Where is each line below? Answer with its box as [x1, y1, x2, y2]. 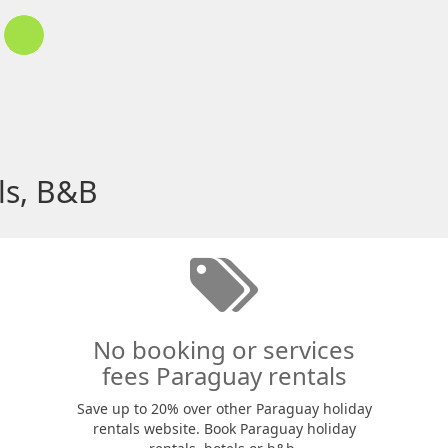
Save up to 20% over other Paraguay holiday [76, 399, 372, 418]
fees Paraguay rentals [101, 359, 347, 392]
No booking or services [93, 333, 355, 366]
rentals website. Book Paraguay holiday [92, 419, 356, 438]
